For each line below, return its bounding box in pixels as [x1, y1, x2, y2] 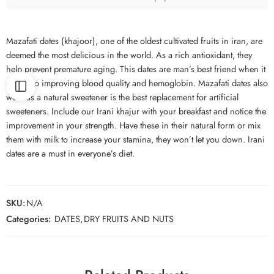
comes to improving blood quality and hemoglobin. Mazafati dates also [6, 76, 268, 89]
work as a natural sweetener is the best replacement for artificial [6, 90, 239, 103]
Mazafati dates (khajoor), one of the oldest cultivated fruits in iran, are [6, 34, 262, 47]
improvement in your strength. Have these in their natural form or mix [6, 118, 261, 131]
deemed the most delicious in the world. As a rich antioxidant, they [6, 48, 252, 61]
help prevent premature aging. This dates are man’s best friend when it [6, 62, 265, 75]
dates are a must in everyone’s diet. [6, 146, 135, 160]
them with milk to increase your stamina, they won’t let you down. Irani [6, 132, 265, 146]
